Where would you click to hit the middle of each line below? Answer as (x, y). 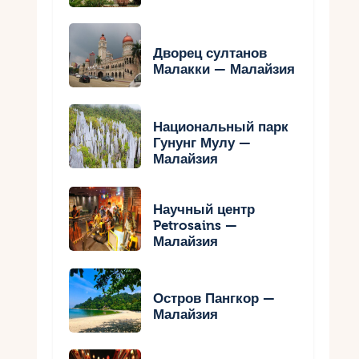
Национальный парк (221, 127)
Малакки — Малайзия (224, 70)
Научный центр (204, 209)
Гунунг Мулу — (202, 143)
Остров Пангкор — (214, 299)
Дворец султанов (210, 54)
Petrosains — (196, 225)
